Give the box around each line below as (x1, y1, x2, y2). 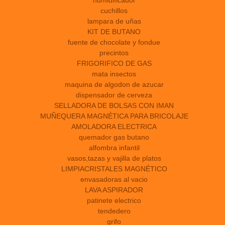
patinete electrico (87, 196, 141, 205)
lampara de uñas (87, 17, 141, 26)
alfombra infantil (88, 144, 140, 152)
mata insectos (92, 70, 136, 78)
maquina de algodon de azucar (64, 80, 164, 89)
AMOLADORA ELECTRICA (71, 123, 157, 131)
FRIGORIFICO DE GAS (76, 59, 152, 68)
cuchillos (100, 7, 128, 15)
